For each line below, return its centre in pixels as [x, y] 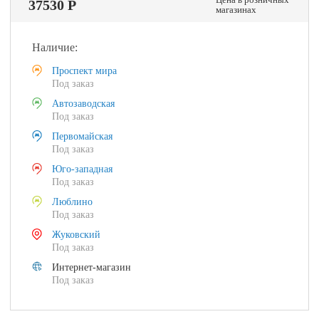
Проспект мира [85, 71]
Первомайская [83, 136]
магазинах [236, 10]
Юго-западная [83, 169]
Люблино [73, 202]
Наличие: [55, 47]
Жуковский [77, 235]
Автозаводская [84, 104]
